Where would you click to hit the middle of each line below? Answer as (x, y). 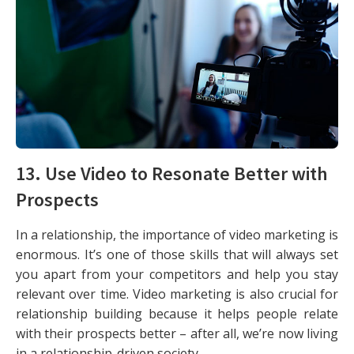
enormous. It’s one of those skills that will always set (177, 255)
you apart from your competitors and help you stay (177, 275)
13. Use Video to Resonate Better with (172, 174)
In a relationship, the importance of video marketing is (177, 235)
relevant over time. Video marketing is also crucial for (177, 294)
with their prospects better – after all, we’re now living (177, 334)
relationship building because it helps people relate (177, 314)
